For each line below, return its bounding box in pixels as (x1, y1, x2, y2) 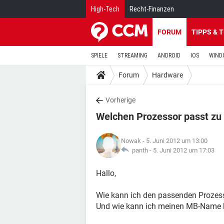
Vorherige (105, 96, 135, 104)
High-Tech (91, 5, 119, 13)
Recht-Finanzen (129, 5, 174, 13)
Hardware (152, 70, 183, 79)
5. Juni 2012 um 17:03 (153, 146, 214, 154)
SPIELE (91, 52, 107, 59)
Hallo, (96, 168, 116, 178)
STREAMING (117, 52, 147, 59)
